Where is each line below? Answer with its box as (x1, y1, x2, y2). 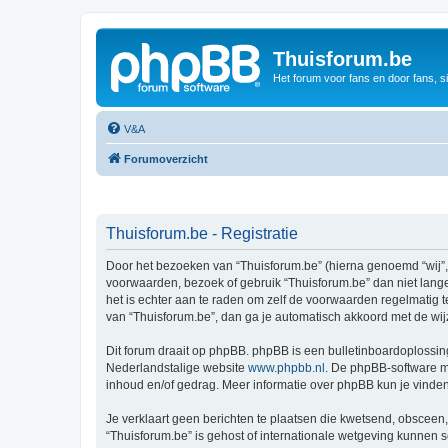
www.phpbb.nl (248, 361, 325, 375)
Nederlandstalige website (106, 361, 248, 375)
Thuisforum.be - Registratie (106, 225, 298, 242)
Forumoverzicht (124, 152, 208, 165)
